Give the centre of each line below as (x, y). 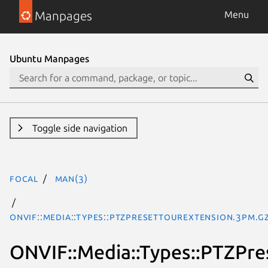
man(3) (71, 178)
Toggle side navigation (80, 128)
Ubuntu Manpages (49, 59)
